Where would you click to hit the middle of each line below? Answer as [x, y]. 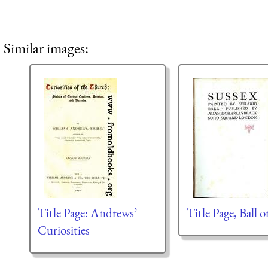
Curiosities [63, 230]
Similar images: [46, 48]
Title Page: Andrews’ [87, 213]
